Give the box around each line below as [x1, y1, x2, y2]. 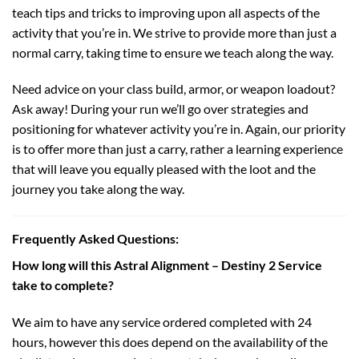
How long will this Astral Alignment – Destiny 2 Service [12, 257, 322, 273]
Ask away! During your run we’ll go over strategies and [12, 101, 309, 117]
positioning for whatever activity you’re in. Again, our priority [12, 121, 345, 137]
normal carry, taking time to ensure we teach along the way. [12, 44, 333, 60]
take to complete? [12, 277, 114, 293]
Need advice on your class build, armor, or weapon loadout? [12, 81, 335, 97]
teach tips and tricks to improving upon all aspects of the [12, 4, 320, 20]
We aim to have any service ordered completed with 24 [12, 313, 312, 329]
